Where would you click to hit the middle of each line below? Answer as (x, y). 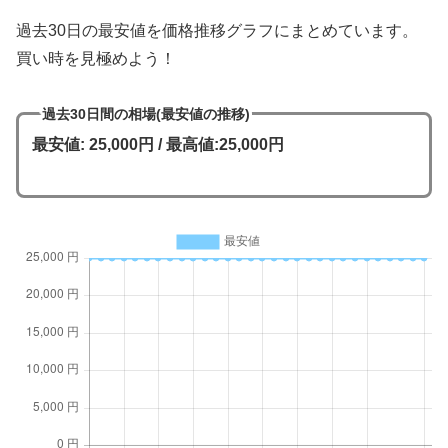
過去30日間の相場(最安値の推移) (145, 113)
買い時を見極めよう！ (96, 58)
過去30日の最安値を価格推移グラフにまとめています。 (217, 30)
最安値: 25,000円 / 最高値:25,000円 (157, 145)
